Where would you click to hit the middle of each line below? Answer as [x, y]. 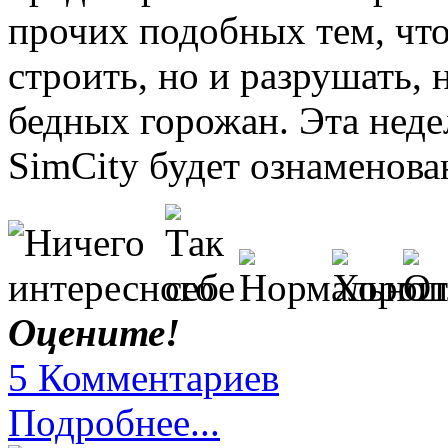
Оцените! [94, 333]
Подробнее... [114, 423]
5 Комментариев [143, 378]
